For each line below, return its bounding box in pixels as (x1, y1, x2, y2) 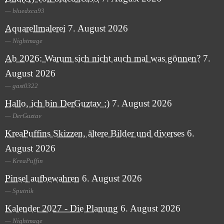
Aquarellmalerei (5, 23, 65, 34)
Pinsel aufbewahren (5, 173, 79, 184)
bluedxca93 (12, 7, 44, 15)
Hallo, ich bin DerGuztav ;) (5, 98, 109, 109)
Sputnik (12, 187, 33, 195)
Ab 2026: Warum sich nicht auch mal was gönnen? (5, 53, 200, 64)
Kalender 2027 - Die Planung (5, 203, 118, 214)
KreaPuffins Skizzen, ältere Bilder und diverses (5, 128, 184, 139)
